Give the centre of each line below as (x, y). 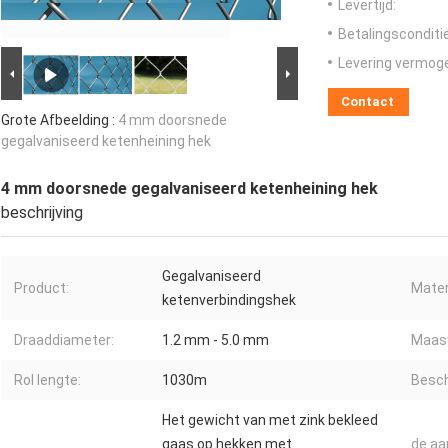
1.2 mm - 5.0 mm (215, 340)
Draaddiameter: (64, 340)
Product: (41, 288)
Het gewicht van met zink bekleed (270, 420)
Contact (367, 102)
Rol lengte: (47, 380)
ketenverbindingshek (229, 300)
